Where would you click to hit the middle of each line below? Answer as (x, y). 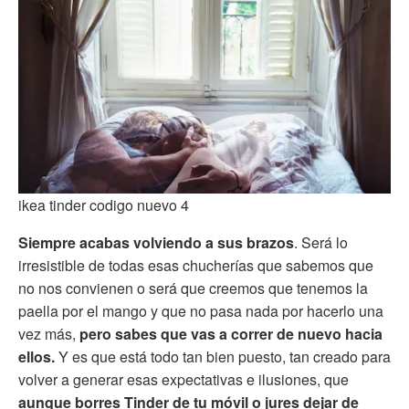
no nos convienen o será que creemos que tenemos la (193, 288)
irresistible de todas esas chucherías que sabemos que (196, 265)
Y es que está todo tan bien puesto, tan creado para (223, 356)
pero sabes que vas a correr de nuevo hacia (231, 333)
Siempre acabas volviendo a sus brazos (156, 242)
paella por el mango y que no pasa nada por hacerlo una (201, 310)
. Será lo (321, 242)
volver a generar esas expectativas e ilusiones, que (184, 379)
